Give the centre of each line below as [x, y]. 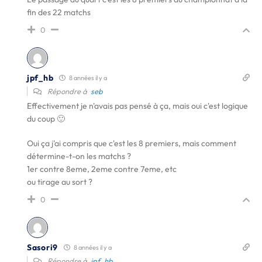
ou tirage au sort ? [60, 182]
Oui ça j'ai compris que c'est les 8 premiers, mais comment [132, 143]
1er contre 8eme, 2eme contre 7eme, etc [102, 169]
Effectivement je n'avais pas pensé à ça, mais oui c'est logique [137, 106]
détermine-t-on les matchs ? [79, 156]
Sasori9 [42, 247]
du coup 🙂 [46, 119]
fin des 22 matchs [59, 12]
